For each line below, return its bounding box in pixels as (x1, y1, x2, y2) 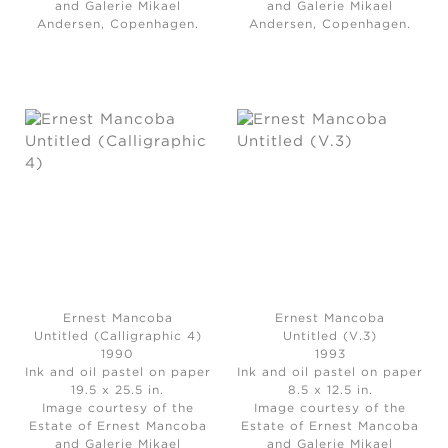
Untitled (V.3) (283, 330, 378, 342)
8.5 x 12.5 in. (287, 384, 373, 396)
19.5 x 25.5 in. (71, 384, 165, 396)
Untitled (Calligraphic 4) (33, 330, 202, 342)
